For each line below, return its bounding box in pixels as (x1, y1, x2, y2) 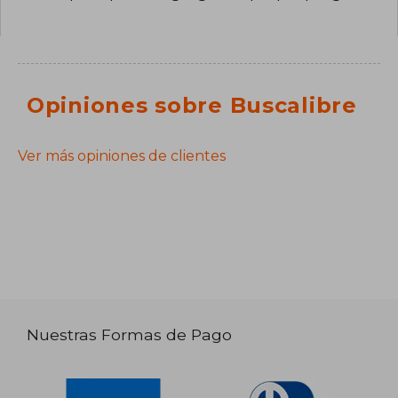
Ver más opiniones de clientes (18, 147, 226, 165)
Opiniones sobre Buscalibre (27, 92, 357, 119)
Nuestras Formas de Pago (27, 324, 233, 344)
